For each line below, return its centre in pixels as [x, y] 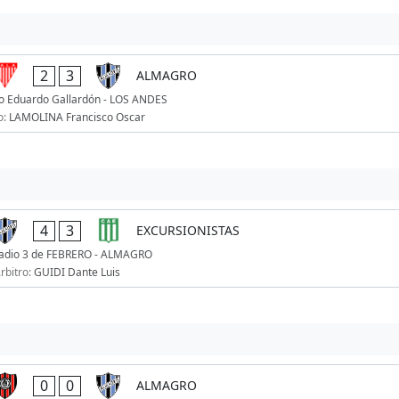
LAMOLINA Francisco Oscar [77, 118]
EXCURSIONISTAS [187, 231]
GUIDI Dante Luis [77, 273]
